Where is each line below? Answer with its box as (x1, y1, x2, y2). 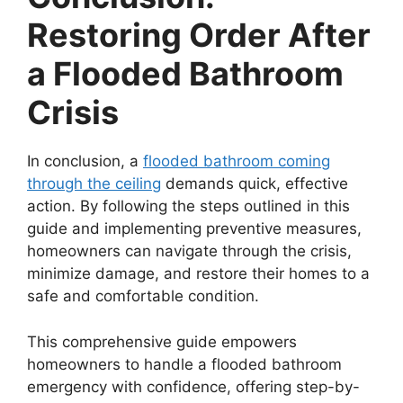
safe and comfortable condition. (27, 287, 259, 305)
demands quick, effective (161, 175, 348, 193)
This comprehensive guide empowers (27, 332, 297, 351)
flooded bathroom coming (143, 152, 330, 170)
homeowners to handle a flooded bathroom (27, 354, 342, 373)
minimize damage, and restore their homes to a (27, 264, 370, 282)
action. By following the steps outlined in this (27, 197, 350, 215)
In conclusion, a (27, 152, 143, 170)
